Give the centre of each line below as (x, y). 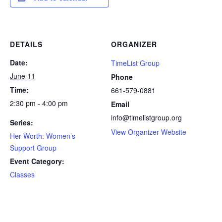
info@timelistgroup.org (146, 117)
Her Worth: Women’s (43, 136)
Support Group (33, 147)
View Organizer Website (149, 132)
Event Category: (37, 161)
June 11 (23, 76)
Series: (22, 122)
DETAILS (26, 44)
